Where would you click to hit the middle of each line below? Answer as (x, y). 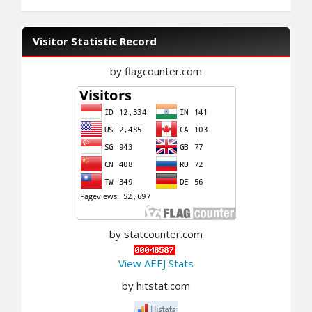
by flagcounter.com (156, 71)
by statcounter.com (156, 234)
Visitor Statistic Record (95, 41)
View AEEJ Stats (156, 264)
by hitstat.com (156, 285)
